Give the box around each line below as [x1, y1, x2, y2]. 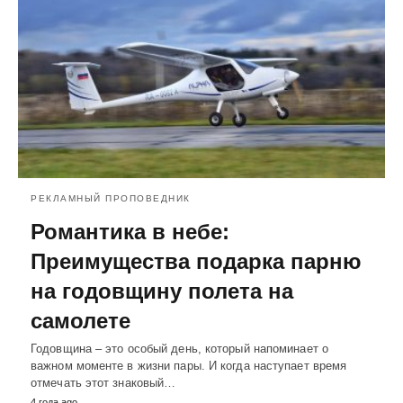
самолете [31, 308, 130, 333]
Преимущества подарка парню [31, 248, 362, 273]
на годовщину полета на [31, 278, 293, 303]
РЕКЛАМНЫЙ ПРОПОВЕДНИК [31, 193, 191, 203]
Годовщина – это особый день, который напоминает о [31, 341, 328, 355]
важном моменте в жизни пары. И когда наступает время [31, 358, 347, 372]
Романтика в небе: [31, 219, 229, 244]
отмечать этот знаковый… [31, 375, 176, 390]
